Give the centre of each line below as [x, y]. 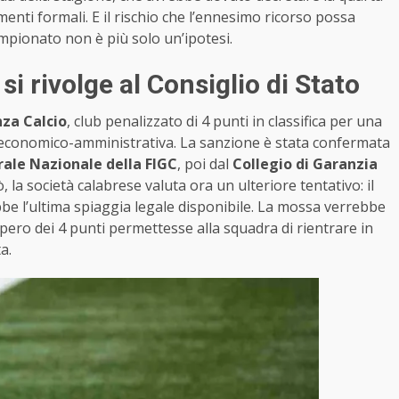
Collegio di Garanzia [305, 163]
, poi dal [205, 163]
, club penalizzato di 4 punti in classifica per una [224, 121]
